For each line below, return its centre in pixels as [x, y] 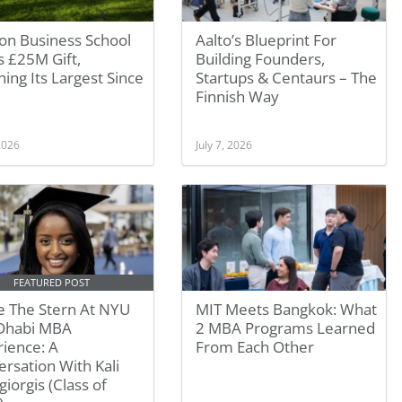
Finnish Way [238, 96]
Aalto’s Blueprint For [267, 40]
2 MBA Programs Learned [286, 328]
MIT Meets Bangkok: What [287, 309]
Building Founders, [261, 59]
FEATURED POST [52, 283]
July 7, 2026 [224, 144]
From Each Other [255, 347]
